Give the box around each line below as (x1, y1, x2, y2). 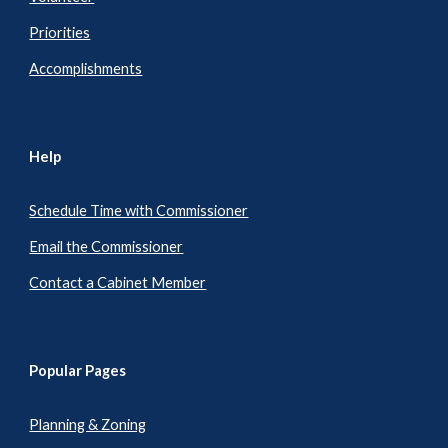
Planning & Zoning (29, 416, 147, 434)
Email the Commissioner (29, 238, 184, 256)
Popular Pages (29, 362, 127, 380)
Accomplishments (29, 60, 143, 78)
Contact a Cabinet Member (29, 274, 207, 292)
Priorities (29, 24, 91, 42)
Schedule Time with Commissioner (29, 202, 249, 220)
